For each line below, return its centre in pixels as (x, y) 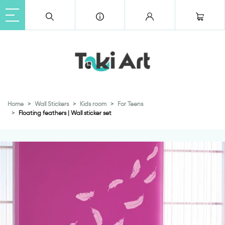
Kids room (93, 104)
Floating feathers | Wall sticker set (65, 113)
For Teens (130, 104)
